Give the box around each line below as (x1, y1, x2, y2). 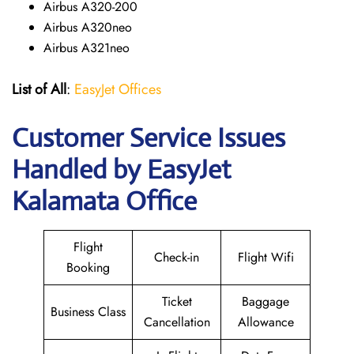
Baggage (242, 292, 289, 311)
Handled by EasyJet (12, 153, 231, 186)
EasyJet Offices (74, 79, 161, 100)
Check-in (154, 248, 199, 266)
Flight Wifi (237, 248, 294, 266)
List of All (12, 79, 66, 100)
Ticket (161, 292, 192, 311)
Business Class (51, 303, 126, 321)
